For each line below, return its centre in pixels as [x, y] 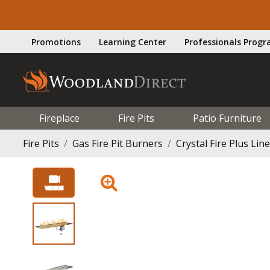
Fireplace [59, 118]
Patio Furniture [227, 118]
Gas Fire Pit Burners [118, 143]
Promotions [56, 42]
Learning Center [133, 42]
